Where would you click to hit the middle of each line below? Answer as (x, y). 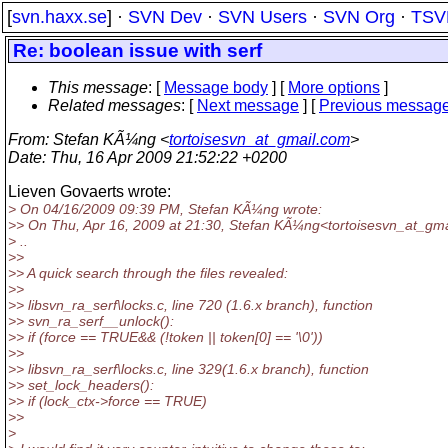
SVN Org (359, 17)
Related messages (114, 105)
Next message (248, 105)
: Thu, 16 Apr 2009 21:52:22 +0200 (164, 157)
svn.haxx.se (59, 17)
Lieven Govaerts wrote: (89, 191)
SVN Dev (165, 17)
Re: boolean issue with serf (137, 50)
